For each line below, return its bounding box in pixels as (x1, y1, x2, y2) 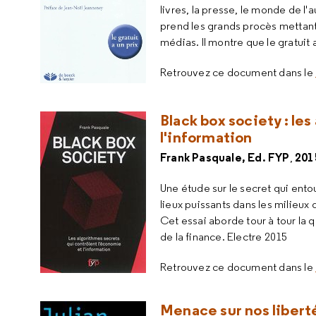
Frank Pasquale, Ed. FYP (160, 150, 290, 164)
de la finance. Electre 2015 (160, 230, 288, 243)
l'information (160, 127, 253, 147)
